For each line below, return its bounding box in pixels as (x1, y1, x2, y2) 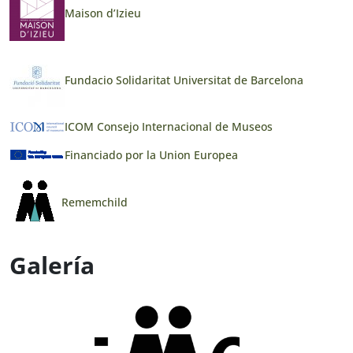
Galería (9, 249, 95, 282)
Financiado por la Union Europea (65, 147, 238, 162)
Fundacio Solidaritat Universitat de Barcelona (65, 72, 303, 87)
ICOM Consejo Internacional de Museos (65, 119, 273, 135)
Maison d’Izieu (65, 6, 141, 21)
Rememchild (61, 194, 128, 210)
